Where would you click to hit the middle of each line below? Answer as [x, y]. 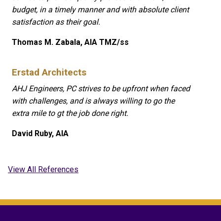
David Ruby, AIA [40, 133]
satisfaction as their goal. [56, 22]
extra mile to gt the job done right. [70, 113]
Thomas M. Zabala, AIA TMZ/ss [70, 42]
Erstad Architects [49, 73]
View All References [43, 169]
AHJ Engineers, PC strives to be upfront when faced [101, 88]
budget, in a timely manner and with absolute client [100, 10]
